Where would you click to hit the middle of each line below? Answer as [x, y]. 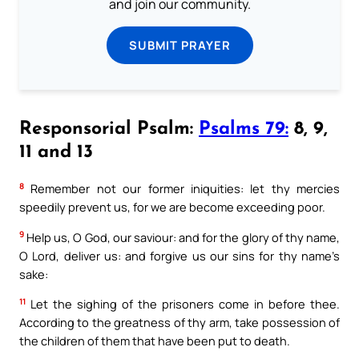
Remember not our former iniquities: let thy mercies [182, 188]
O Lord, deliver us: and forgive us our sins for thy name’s [179, 255]
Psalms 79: [244, 129]
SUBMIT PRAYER [179, 44]
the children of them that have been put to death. [155, 341]
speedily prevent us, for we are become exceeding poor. [172, 206]
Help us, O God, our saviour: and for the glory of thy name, [182, 237]
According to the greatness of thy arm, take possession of [179, 323]
